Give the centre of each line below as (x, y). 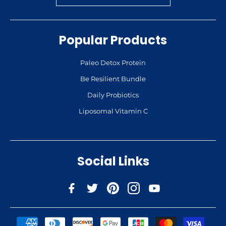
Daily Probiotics (113, 95)
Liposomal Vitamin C (113, 111)
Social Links (113, 161)
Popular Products (113, 40)
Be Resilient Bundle (113, 79)
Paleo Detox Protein (113, 63)
